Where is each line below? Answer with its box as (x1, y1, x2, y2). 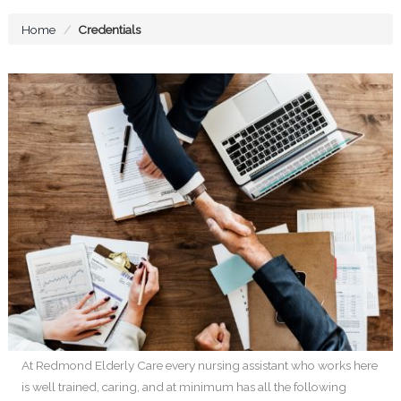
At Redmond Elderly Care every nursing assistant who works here (21, 357, 378, 372)
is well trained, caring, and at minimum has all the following (21, 379, 346, 394)
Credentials (78, 22, 141, 37)
